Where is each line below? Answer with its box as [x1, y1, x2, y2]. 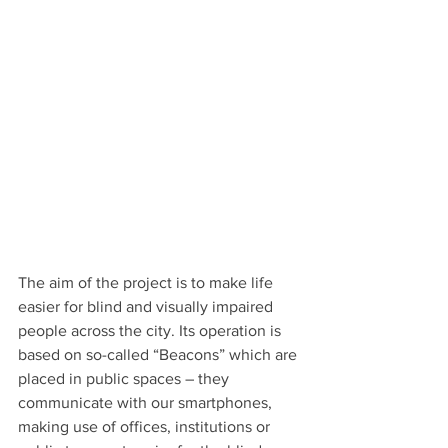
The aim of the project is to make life [18, 273, 277, 291]
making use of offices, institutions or [18, 417, 274, 435]
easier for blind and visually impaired [18, 297, 277, 315]
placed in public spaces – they [18, 369, 233, 387]
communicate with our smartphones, [18, 393, 276, 411]
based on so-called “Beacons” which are [18, 345, 301, 363]
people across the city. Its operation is [18, 321, 285, 339]
